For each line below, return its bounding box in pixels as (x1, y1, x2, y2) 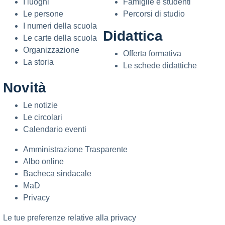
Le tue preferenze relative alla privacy (3, 213, 136, 222)
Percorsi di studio (123, 9, 185, 18)
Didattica (103, 28, 163, 44)
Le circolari (23, 113, 62, 122)
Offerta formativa (123, 49, 181, 58)
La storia (23, 57, 54, 66)
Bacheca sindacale (23, 169, 91, 178)
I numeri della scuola (23, 21, 97, 30)
